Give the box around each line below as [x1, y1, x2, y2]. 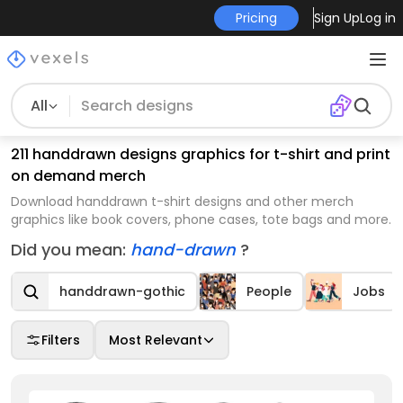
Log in [359, 9, 396, 27]
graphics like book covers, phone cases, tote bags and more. [11, 210, 391, 228]
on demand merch [11, 166, 146, 186]
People [246, 282, 291, 300]
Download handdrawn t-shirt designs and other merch [11, 193, 354, 210]
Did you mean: [11, 238, 130, 261]
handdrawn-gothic [59, 282, 185, 300]
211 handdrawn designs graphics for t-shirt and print [11, 144, 390, 165]
